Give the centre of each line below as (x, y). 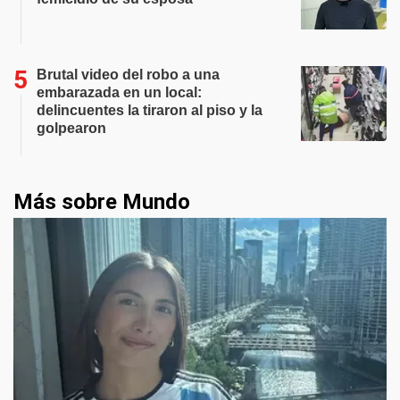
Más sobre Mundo (102, 202)
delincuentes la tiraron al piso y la (150, 110)
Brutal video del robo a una (128, 75)
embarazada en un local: (119, 92)
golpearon (71, 128)
